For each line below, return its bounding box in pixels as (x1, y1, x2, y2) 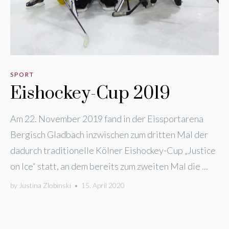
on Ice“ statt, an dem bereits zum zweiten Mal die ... (10, 161, 208, 172)
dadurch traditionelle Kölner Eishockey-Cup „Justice (10, 145, 216, 156)
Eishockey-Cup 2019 (10, 82, 170, 105)
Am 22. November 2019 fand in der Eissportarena (10, 113, 203, 124)
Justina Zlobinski (19, 181, 71, 190)
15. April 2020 (81, 181, 125, 190)
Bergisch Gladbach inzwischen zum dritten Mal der (10, 129, 208, 140)
